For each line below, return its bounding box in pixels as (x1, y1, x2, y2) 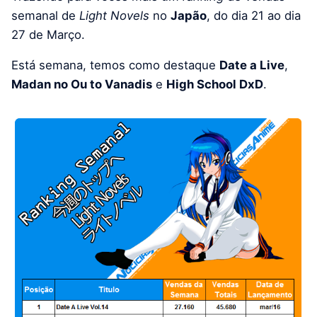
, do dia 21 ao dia (207, 8, 301, 23)
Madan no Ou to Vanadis (11, 76, 152, 91)
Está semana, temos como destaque (11, 57, 219, 72)
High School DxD (166, 76, 263, 91)
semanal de (11, 8, 79, 23)
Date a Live (219, 57, 284, 72)
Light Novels (79, 8, 149, 23)
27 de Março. (11, 27, 85, 42)
